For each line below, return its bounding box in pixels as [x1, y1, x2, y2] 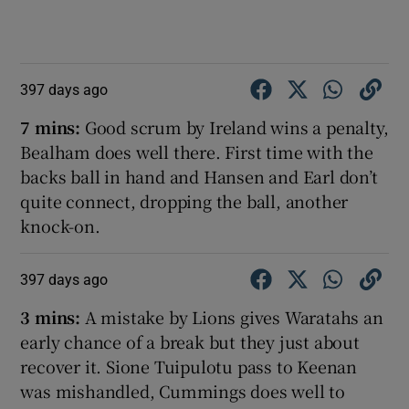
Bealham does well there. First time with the [20, 140, 373, 164]
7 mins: [20, 115, 81, 140]
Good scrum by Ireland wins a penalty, [80, 115, 389, 140]
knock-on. [20, 214, 100, 238]
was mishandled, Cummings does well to [20, 379, 346, 404]
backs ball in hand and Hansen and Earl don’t [20, 164, 378, 189]
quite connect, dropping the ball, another [20, 189, 349, 214]
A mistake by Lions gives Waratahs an [84, 305, 383, 330]
